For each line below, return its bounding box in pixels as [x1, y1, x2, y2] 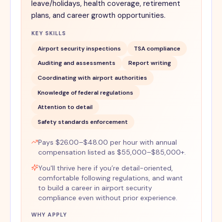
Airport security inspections [37, 44, 121, 53]
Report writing [128, 59, 171, 67]
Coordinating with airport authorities [37, 74, 147, 82]
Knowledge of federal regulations [37, 88, 133, 97]
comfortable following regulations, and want [38, 173, 183, 182]
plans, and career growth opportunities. [31, 10, 166, 21]
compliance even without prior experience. [38, 193, 177, 202]
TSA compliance [133, 44, 180, 53]
